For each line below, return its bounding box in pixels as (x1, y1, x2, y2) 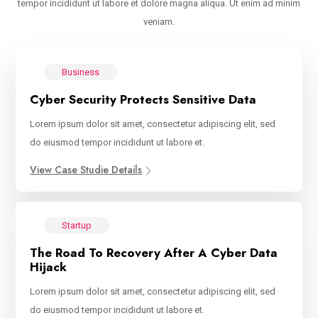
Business (62, 67, 99, 78)
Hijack (30, 258, 67, 276)
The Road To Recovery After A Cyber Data (30, 244, 278, 262)
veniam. (143, 16, 175, 28)
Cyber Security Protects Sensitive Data (30, 91, 256, 109)
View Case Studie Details (30, 163, 142, 177)
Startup (62, 220, 92, 231)
